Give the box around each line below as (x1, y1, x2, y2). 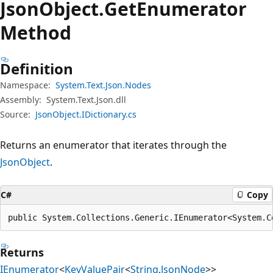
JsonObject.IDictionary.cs (35, 108, 136, 120)
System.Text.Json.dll (46, 93, 126, 105)
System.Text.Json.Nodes (55, 79, 151, 91)
